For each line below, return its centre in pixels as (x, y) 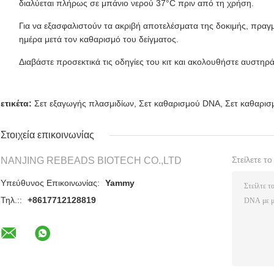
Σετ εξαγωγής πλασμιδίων (84, 103)
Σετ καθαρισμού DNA (180, 103)
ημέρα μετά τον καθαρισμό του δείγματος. (99, 39)
